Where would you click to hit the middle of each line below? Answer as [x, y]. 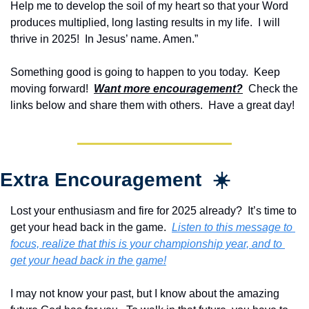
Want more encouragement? [168, 88]
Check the [270, 88]
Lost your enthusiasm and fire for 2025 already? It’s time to [153, 210]
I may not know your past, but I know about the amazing [145, 293]
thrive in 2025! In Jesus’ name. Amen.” [104, 39]
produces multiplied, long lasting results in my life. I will [145, 22]
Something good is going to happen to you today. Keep [145, 72]
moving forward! [52, 88]
